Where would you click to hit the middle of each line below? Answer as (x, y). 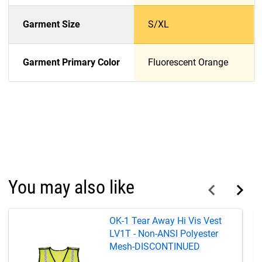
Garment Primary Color (71, 62)
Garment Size (51, 24)
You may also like (71, 187)
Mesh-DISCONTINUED (155, 247)
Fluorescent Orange (188, 62)
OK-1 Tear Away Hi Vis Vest (166, 221)
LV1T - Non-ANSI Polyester (164, 234)
